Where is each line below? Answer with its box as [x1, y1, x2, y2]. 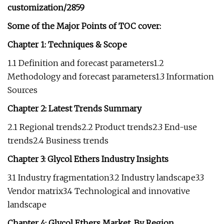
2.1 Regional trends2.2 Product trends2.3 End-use [7, 122, 197, 132]
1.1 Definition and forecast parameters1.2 [7, 58, 164, 68]
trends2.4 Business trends [7, 135, 108, 145]
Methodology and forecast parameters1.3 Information [7, 71, 214, 81]
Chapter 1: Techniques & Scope [7, 39, 127, 49]
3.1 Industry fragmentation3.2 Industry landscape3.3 [7, 172, 204, 182]
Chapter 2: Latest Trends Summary [7, 103, 141, 113]
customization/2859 [7, 2, 84, 12]
